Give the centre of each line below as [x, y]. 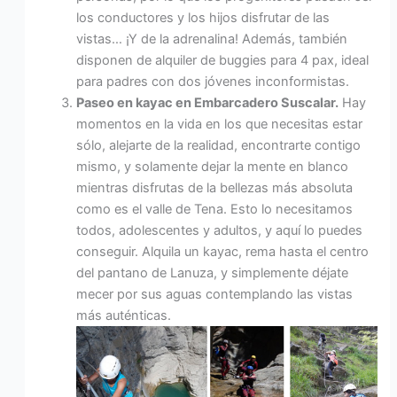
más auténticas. [126, 315]
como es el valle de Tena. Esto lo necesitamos [215, 209]
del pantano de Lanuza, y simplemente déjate [213, 272]
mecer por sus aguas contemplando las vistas [215, 294]
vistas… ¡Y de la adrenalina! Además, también [212, 39]
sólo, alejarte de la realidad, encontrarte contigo [219, 145]
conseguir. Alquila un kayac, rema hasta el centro [223, 251]
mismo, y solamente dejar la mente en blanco [213, 166]
